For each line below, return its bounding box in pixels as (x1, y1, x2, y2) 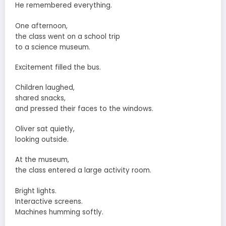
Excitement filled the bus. (15, 62, 101, 72)
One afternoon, (15, 21, 68, 31)
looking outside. (15, 135, 69, 145)
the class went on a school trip (15, 31, 120, 41)
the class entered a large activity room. (15, 165, 151, 176)
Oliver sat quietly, (15, 124, 75, 134)
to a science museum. (15, 42, 90, 52)
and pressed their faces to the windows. (15, 104, 153, 114)
